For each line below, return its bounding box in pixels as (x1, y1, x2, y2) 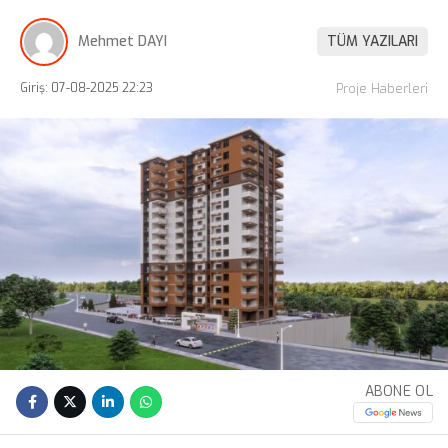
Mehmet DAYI (78, 32, 167, 52)
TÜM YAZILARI (327, 32, 418, 52)
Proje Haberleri (336, 79, 428, 97)
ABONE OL (364, 381, 433, 401)
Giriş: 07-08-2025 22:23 (20, 79, 153, 96)
